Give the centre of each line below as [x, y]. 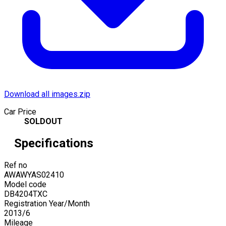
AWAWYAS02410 [34, 175]
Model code [25, 184]
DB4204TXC [26, 194]
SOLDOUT [43, 121]
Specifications [54, 143]
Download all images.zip [47, 94]
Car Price [20, 111]
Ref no [16, 165]
